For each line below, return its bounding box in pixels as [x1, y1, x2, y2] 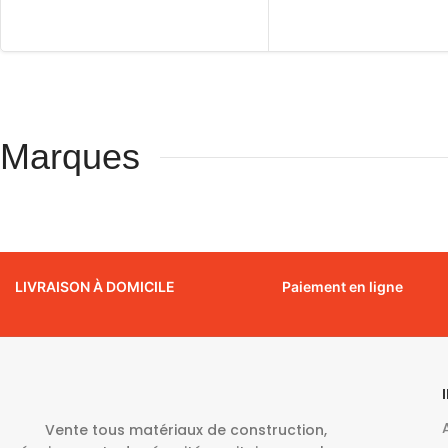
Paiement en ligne [281, 278, 403, 296]
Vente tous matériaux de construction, [45, 420, 328, 441]
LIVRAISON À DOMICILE [15, 278, 175, 296]
